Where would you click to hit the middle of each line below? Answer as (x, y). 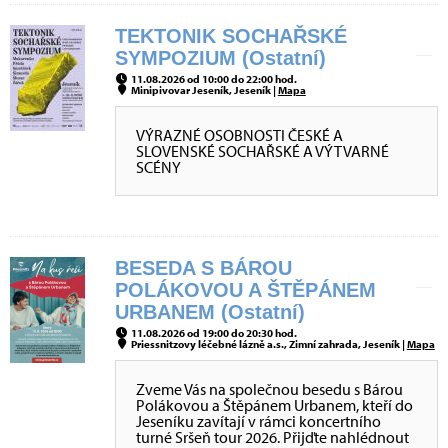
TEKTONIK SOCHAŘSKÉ (231, 36)
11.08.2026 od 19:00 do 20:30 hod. (212, 333)
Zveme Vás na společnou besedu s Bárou (269, 389)
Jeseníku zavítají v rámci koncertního (258, 421)
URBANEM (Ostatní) (210, 312)
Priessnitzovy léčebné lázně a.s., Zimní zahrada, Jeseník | (267, 344)
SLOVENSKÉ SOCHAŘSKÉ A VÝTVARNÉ (262, 151)
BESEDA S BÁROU (203, 268)
